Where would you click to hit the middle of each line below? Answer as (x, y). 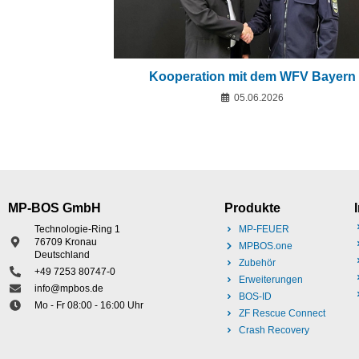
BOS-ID (255, 297)
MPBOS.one (265, 246)
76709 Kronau (65, 242)
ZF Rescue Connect (282, 314)
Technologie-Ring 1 (77, 230)
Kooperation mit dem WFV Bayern (252, 76)
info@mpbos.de (69, 289)
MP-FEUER (264, 230)
